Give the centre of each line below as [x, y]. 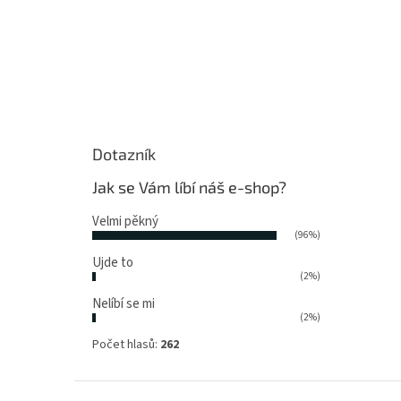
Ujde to [113, 263]
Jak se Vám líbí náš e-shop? [189, 188]
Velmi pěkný [125, 222]
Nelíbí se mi [124, 304]
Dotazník [124, 154]
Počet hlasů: [126, 345]
